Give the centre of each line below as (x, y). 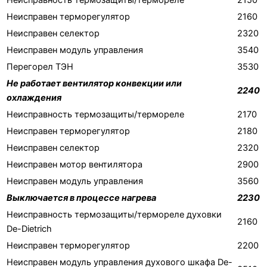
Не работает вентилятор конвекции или (94, 84)
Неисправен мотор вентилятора (74, 165)
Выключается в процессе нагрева (81, 198)
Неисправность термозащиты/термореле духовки (114, 215)
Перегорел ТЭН (40, 67)
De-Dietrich (29, 229)
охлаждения (34, 98)
